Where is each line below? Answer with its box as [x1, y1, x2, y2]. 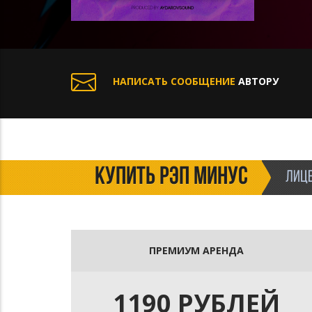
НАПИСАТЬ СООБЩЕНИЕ [113, 74, 235, 88]
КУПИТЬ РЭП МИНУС [95, 164, 248, 190]
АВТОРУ [235, 74, 279, 88]
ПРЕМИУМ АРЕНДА [149, 243, 244, 257]
